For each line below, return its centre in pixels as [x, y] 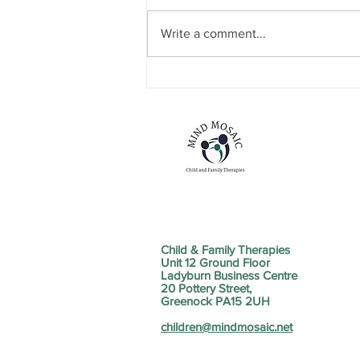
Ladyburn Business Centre [229, 276]
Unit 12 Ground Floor [215, 263]
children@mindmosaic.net [227, 327]
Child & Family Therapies [225, 250]
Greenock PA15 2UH [215, 301]
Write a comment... [213, 34]
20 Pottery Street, [206, 288]
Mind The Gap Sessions [241, 56]
